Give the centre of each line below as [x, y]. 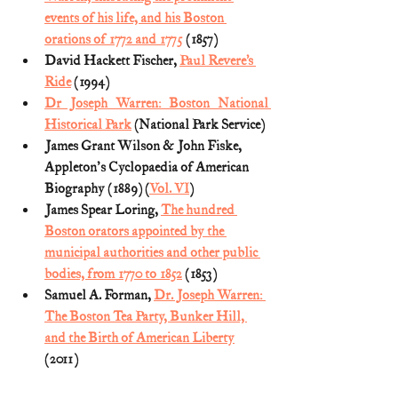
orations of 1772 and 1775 [114, 39]
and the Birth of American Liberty [139, 338]
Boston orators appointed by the [135, 231]
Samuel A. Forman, [99, 295]
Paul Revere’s [218, 60]
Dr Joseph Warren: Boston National [156, 103]
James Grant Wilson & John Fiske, [144, 146]
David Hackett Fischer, [112, 60]
